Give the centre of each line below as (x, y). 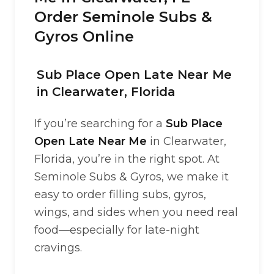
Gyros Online (84, 36)
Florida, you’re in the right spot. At (127, 159)
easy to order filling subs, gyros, (120, 194)
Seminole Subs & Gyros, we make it (131, 177)
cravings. (58, 248)
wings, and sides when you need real (136, 212)
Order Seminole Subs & (123, 17)
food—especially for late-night (117, 230)
